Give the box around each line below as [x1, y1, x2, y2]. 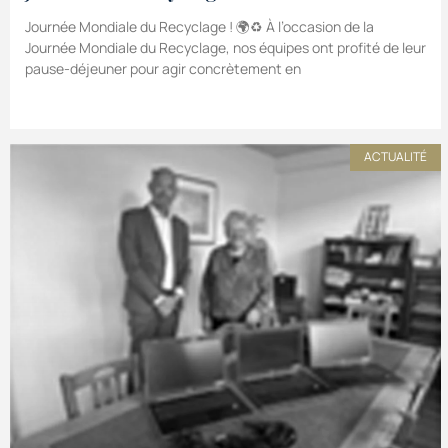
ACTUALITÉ [363, 148, 427, 166]
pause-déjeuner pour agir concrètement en [25, 59, 301, 79]
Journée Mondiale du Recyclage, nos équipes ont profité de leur [25, 38, 426, 58]
